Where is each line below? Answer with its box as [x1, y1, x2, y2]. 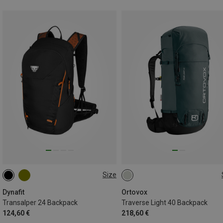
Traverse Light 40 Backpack [121, 198, 208, 207]
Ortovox [121, 188, 147, 196]
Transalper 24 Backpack [2, 198, 78, 207]
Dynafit [2, 188, 24, 196]
